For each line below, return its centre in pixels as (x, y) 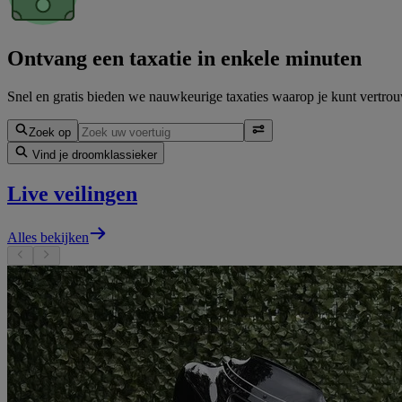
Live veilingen (72, 193)
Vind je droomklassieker (93, 154)
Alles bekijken (48, 237)
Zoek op (50, 132)
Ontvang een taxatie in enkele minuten (184, 58)
